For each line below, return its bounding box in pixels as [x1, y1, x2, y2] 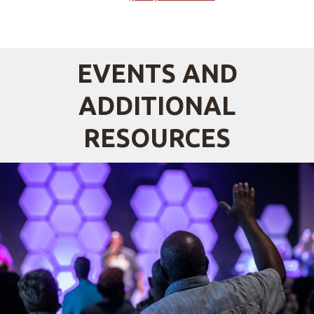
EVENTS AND [76, 58, 238, 88]
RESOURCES [83, 123, 231, 152]
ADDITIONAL [78, 90, 235, 120]
